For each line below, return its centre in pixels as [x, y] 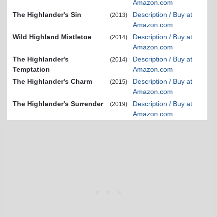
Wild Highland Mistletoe [52, 37]
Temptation [31, 69]
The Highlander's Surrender [58, 103]
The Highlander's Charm [52, 81]
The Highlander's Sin [47, 14]
